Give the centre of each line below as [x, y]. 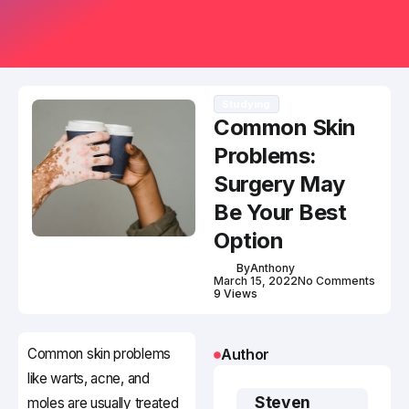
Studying [246, 105]
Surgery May [279, 184]
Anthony [273, 268]
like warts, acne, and [89, 379]
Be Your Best [280, 213]
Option [249, 241]
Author [246, 355]
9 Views [236, 294]
